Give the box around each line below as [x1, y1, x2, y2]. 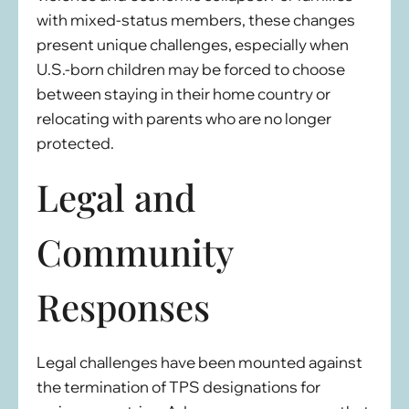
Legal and [37, 172, 195, 221]
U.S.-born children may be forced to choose [37, 59, 345, 79]
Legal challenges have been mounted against [37, 351, 362, 372]
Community [37, 226, 233, 276]
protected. [37, 133, 114, 153]
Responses [37, 281, 210, 330]
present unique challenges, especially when [37, 35, 349, 55]
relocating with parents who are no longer [37, 109, 331, 129]
